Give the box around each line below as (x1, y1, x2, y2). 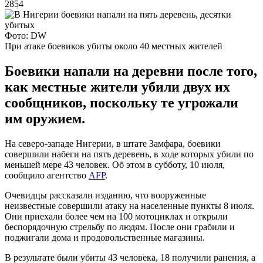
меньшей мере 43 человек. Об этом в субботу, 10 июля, (5, 159, 225, 170)
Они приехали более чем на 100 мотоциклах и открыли (5, 211, 228, 221)
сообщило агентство (5, 170, 89, 180)
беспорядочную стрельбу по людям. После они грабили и (5, 221, 235, 232)
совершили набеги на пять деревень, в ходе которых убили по (5, 149, 254, 159)
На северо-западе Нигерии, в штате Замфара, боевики (5, 138, 221, 149)
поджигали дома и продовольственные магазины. (5, 232, 205, 242)
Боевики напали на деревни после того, (5, 63, 257, 79)
